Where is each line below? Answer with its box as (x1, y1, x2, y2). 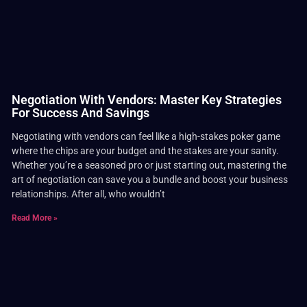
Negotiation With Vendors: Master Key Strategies (12, 93, 282, 108)
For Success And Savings (12, 106, 150, 121)
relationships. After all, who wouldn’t (12, 188, 166, 200)
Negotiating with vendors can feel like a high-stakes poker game (12, 131, 281, 143)
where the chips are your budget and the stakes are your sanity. (12, 145, 280, 157)
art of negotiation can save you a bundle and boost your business (12, 174, 288, 186)
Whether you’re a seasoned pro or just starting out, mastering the (12, 160, 287, 171)
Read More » (12, 213, 58, 223)
